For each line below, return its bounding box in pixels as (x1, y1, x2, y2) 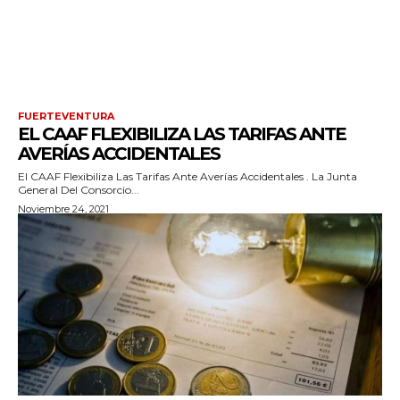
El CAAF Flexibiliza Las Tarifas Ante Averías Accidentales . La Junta (18, 169, 357, 183)
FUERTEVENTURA (18, 109, 114, 122)
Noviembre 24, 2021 (18, 202, 109, 215)
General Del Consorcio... (18, 182, 139, 196)
